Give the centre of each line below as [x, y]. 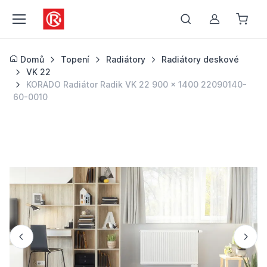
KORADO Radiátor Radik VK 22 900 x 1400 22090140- [136, 84]
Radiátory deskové [201, 59]
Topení [75, 59]
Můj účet [235, 23]
